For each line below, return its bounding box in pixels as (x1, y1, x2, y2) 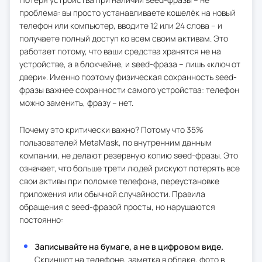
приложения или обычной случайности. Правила (19, 188, 205, 199)
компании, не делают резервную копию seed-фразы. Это (19, 149, 238, 161)
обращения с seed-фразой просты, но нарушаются (19, 201, 215, 212)
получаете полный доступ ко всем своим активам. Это (19, 32, 228, 44)
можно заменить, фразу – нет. (19, 96, 133, 108)
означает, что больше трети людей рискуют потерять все (19, 162, 240, 174)
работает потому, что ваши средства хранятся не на (19, 45, 221, 57)
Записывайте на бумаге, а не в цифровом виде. (35, 240, 223, 252)
